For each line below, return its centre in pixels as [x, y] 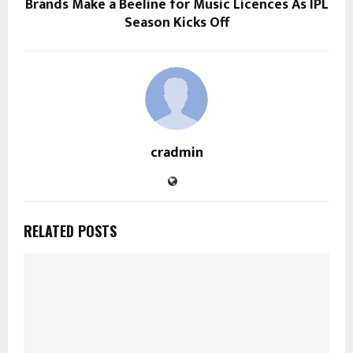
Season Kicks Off [176, 23]
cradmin [176, 153]
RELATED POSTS [70, 231]
